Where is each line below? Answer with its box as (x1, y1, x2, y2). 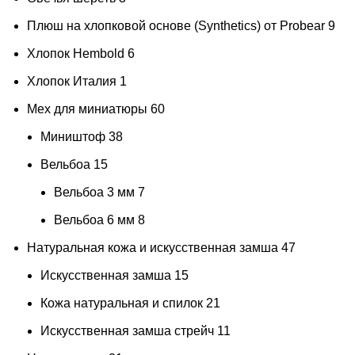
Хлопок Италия (27, 74, 116, 89)
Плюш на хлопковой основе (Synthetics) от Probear (27, 19, 325, 33)
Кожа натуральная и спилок (40, 296, 203, 311)
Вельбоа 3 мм (54, 185, 135, 200)
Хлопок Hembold (27, 47, 124, 61)
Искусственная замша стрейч (40, 324, 214, 338)
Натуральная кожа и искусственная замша (27, 241, 278, 255)
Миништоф (40, 130, 105, 144)
